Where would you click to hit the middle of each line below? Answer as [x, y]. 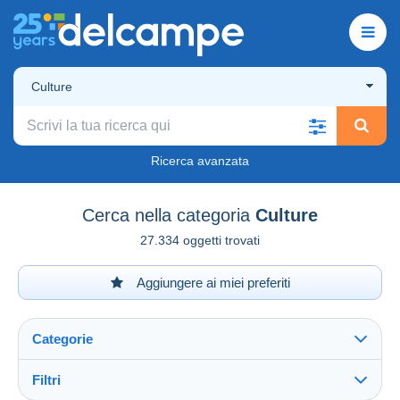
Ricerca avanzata [200, 160]
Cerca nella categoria [166, 215]
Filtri [46, 379]
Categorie [62, 338]
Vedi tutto [67, 390]
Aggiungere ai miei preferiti [212, 282]
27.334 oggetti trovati [200, 240]
